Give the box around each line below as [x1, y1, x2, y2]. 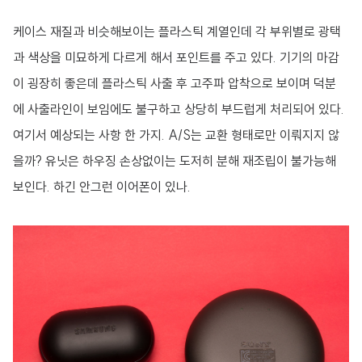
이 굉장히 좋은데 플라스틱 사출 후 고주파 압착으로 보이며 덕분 [13, 75, 336, 92]
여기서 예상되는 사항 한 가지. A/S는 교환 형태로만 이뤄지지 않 [13, 127, 339, 144]
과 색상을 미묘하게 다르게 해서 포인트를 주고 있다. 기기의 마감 [13, 49, 339, 66]
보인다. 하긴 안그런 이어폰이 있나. [13, 179, 191, 196]
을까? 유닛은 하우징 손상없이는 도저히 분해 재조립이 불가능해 [13, 153, 336, 170]
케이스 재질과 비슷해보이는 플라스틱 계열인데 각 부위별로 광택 [13, 23, 341, 40]
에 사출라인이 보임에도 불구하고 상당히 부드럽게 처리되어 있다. [13, 101, 344, 118]
